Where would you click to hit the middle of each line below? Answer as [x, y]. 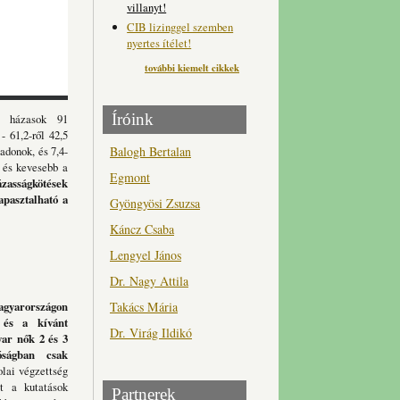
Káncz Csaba [142, 229]
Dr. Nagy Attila [149, 280]
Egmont [130, 177]
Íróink [133, 120]
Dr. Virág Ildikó [151, 332]
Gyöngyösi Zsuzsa [155, 203]
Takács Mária [144, 306]
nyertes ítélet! [159, 42]
